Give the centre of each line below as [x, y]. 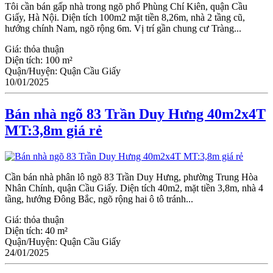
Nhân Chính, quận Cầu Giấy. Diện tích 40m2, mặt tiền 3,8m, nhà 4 [134, 188]
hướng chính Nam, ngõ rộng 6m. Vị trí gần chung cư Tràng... [123, 28]
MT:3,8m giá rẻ [54, 130]
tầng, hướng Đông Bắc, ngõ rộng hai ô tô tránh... [99, 199]
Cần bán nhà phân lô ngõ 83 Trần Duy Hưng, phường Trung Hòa [131, 177]
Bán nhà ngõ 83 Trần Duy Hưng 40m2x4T [135, 114]
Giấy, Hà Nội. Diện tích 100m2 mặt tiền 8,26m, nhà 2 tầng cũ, [125, 17]
